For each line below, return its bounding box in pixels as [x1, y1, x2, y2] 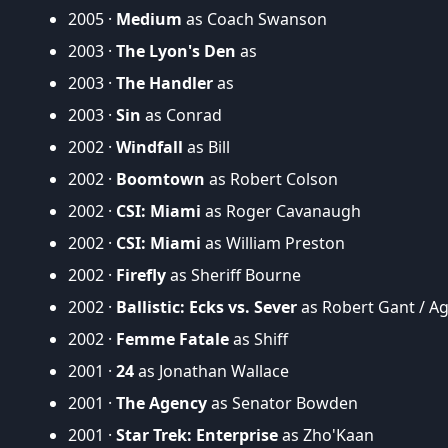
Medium [116, 7, 182, 30]
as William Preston [201, 231, 345, 254]
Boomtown [116, 167, 205, 190]
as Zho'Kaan [278, 423, 374, 446]
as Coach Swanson [182, 7, 327, 30]
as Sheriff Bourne [166, 263, 301, 286]
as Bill [183, 135, 230, 158]
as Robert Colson [205, 167, 338, 190]
